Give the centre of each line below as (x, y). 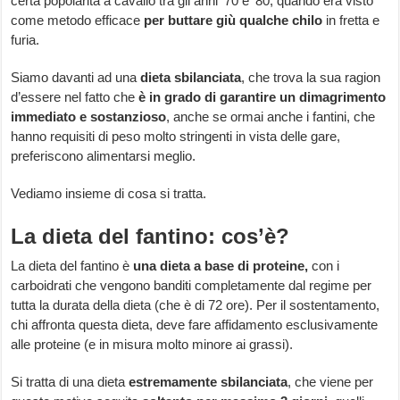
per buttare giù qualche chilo (233, 21)
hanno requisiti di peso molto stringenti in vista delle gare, (176, 137)
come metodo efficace (78, 21)
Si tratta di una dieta (70, 382)
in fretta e (351, 21)
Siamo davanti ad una (76, 78)
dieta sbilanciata (191, 78)
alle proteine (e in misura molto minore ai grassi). (152, 345)
